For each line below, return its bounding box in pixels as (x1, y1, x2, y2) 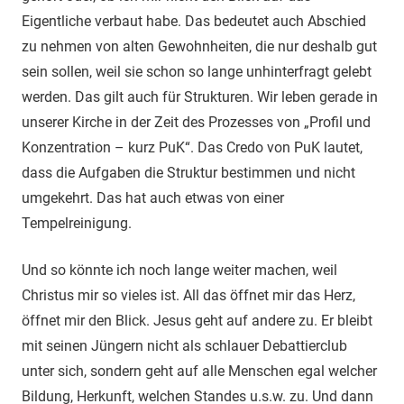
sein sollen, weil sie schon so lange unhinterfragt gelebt (22, 62, 372, 80)
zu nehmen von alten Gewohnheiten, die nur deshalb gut (22, 37, 377, 55)
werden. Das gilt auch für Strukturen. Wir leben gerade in (22, 87, 378, 106)
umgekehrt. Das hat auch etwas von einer (22, 188, 284, 207)
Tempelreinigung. (22, 214, 132, 232)
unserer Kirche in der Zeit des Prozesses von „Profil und (22, 113, 371, 131)
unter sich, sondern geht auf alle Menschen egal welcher (22, 362, 377, 380)
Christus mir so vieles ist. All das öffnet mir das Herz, (22, 286, 355, 304)
